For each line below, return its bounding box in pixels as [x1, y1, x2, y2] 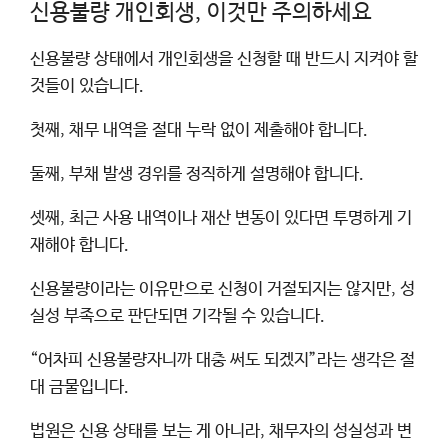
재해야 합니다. [30, 235, 129, 255]
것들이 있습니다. [30, 76, 144, 96]
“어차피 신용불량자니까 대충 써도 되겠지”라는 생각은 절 [30, 350, 415, 370]
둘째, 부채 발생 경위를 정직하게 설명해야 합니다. [30, 164, 364, 184]
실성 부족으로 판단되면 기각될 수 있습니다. [30, 306, 325, 326]
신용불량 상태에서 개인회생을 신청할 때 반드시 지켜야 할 [30, 49, 418, 69]
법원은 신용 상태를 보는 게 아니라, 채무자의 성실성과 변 [30, 421, 412, 441]
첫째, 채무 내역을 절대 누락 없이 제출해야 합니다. [30, 120, 368, 140]
